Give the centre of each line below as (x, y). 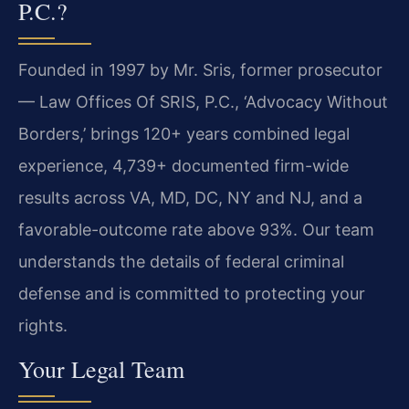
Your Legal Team (101, 368)
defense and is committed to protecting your (192, 294)
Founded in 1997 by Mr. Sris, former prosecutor (200, 70)
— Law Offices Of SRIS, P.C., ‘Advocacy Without (203, 102)
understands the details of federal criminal (181, 262)
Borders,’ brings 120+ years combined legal (184, 134)
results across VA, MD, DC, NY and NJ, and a (190, 198)
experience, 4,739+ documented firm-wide (184, 166)
